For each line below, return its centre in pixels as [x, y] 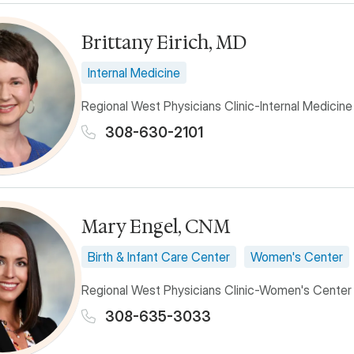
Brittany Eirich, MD [164, 42]
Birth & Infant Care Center [159, 256]
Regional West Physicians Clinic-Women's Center [217, 290]
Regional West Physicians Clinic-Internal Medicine [217, 105]
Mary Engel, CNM [156, 226]
